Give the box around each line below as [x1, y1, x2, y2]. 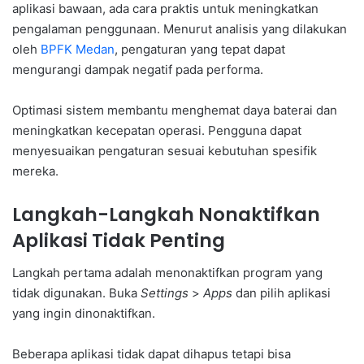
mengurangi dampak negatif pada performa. [12, 61, 263, 77]
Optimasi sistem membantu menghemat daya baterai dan [12, 102, 337, 118]
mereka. [12, 162, 58, 179]
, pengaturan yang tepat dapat [115, 41, 285, 57]
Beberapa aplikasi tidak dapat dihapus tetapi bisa [12, 346, 291, 362]
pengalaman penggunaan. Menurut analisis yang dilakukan [12, 20, 347, 37]
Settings [141, 285, 188, 301]
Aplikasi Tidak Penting [12, 227, 225, 253]
